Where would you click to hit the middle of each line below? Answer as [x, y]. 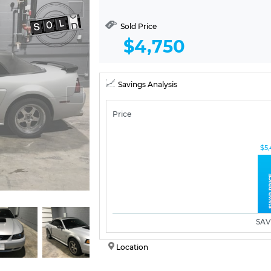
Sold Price [138, 26]
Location [132, 247]
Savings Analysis [148, 84]
